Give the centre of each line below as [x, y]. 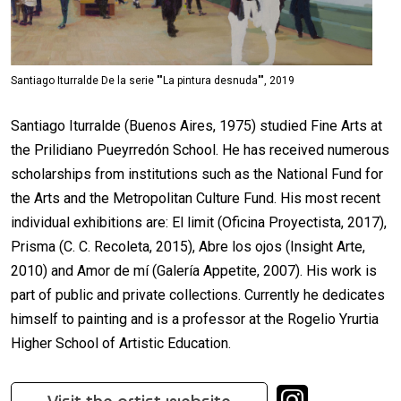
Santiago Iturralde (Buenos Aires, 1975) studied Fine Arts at [196, 126]
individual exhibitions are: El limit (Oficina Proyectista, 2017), [199, 223]
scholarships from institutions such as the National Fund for [197, 175]
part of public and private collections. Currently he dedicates [198, 295]
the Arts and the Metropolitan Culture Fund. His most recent [196, 199]
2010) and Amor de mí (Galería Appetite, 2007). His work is [194, 271]
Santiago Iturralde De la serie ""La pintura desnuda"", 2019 [153, 81]
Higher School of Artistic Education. [121, 344]
